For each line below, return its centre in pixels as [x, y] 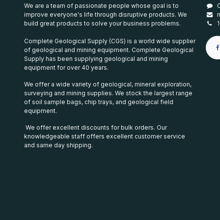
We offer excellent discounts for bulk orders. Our [96, 128]
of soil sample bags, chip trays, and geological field [99, 102]
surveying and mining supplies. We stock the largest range [108, 93]
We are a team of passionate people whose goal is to [101, 6]
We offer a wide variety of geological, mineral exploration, [108, 84]
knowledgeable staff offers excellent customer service [105, 137]
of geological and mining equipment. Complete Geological [109, 50]
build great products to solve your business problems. [102, 24]
